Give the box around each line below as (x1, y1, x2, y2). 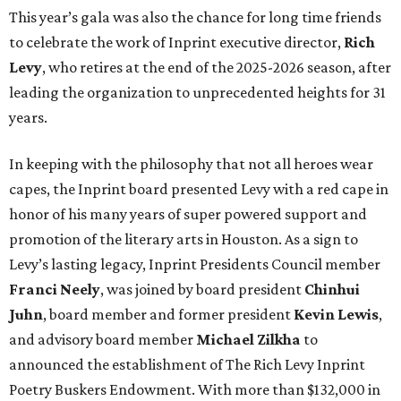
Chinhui (304, 279, 360, 298)
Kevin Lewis (294, 304, 379, 323)
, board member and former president (43, 304, 294, 323)
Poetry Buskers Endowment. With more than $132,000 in (9, 380, 380, 398)
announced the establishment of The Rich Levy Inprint (9, 354, 365, 373)
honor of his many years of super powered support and (9, 204, 367, 223)
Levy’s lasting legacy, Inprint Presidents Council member (9, 254, 380, 273)
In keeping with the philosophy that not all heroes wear (9, 154, 373, 173)
